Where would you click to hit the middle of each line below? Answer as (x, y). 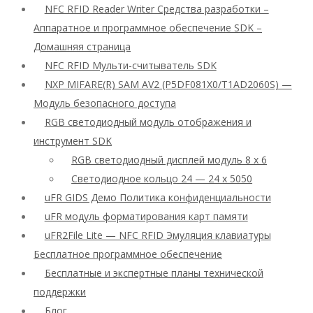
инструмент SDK (73, 141)
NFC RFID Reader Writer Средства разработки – (156, 9)
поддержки (60, 292)
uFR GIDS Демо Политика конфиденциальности (158, 197)
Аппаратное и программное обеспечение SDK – (148, 28)
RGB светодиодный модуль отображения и (148, 122)
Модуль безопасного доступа (105, 103)
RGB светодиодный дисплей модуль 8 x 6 (169, 160)
